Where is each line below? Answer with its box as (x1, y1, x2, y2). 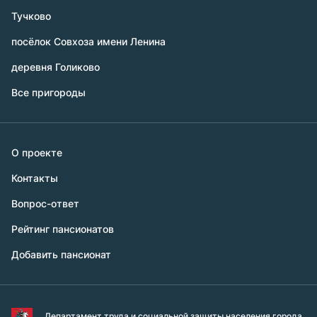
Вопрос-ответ (11, 197, 79, 209)
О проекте (11, 146, 62, 158)
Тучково (11, 10, 51, 22)
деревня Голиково (11, 61, 100, 73)
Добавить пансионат (11, 248, 111, 260)
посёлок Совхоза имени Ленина (11, 35, 166, 47)
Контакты (11, 172, 58, 184)
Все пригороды (11, 86, 86, 98)
